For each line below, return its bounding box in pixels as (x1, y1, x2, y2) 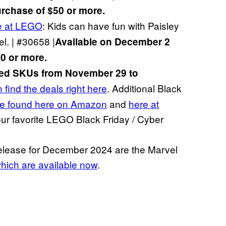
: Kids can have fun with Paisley (42, 18, 179, 32)
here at (129, 96, 159, 110)
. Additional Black (107, 81, 182, 95)
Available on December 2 (55, 34, 170, 48)
